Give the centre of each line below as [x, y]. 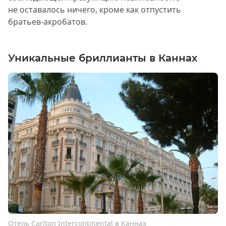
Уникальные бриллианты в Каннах [103, 58]
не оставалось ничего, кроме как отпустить [95, 9]
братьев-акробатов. [48, 21]
